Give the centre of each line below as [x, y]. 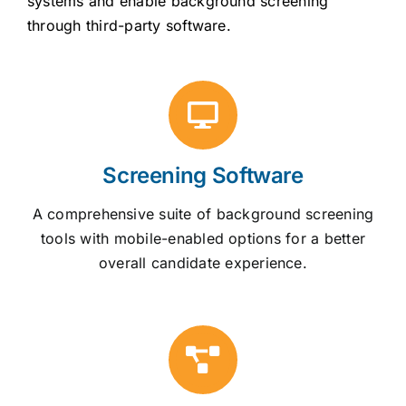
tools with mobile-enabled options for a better [203, 238]
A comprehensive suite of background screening [203, 213]
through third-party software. [129, 25]
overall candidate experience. [203, 262]
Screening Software [203, 175]
